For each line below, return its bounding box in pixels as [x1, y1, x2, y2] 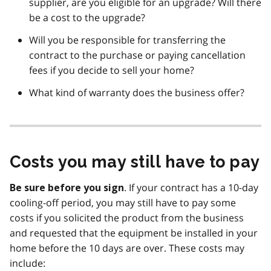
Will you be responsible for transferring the [29, 33, 226, 47]
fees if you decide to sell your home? [29, 63, 194, 77]
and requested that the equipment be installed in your [10, 226, 258, 240]
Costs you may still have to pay [10, 152, 260, 171]
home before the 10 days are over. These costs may [10, 241, 244, 255]
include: [10, 256, 45, 270]
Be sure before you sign [10, 181, 124, 194]
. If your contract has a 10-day [124, 180, 258, 194]
